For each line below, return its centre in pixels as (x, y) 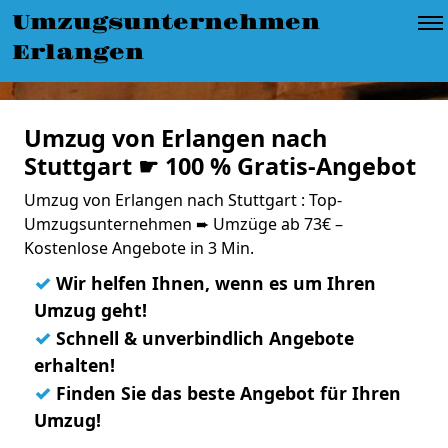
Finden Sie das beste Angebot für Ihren (226, 393)
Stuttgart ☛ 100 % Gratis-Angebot (220, 166)
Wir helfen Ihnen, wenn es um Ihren (213, 283)
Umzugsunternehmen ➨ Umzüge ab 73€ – (183, 224)
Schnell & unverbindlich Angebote (202, 338)
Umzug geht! (90, 310)
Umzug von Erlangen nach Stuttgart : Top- (183, 200)
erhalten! (74, 365)
